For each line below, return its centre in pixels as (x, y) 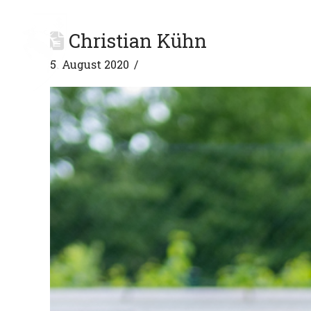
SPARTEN (140, 52)
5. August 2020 (90, 64)
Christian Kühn (135, 40)
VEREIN (248, 52)
